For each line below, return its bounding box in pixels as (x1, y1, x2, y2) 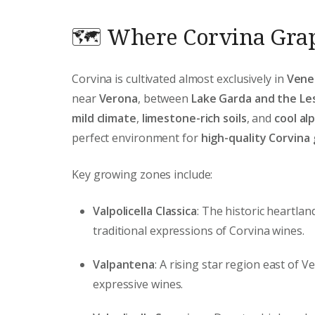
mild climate (72, 110, 136, 126)
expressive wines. (93, 276, 184, 292)
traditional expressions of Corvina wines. (93, 222, 304, 238)
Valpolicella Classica (93, 202, 197, 219)
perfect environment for (72, 129, 201, 146)
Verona (98, 90, 138, 106)
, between (137, 90, 191, 106)
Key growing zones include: (72, 166, 213, 182)
